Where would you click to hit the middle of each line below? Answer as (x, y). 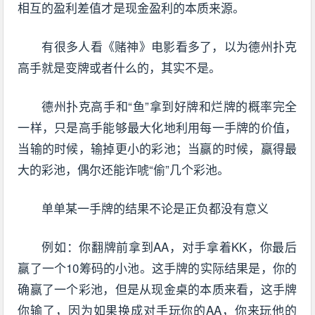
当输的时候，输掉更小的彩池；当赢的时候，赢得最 (157, 148)
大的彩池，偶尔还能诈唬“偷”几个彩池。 (124, 169)
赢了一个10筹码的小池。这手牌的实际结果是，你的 (157, 267)
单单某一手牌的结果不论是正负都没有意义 (155, 207)
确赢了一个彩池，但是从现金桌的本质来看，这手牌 (157, 288)
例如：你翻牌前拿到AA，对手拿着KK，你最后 (169, 246)
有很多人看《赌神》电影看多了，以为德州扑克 (169, 46)
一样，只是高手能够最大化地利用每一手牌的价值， (157, 127)
